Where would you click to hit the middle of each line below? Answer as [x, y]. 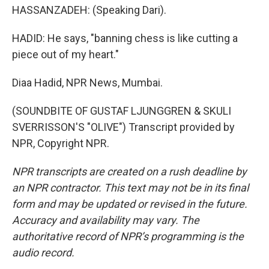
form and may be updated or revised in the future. [130, 204]
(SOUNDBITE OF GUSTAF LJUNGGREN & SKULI [122, 111]
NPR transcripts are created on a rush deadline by [129, 171]
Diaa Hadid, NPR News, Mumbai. [87, 83]
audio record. [43, 252]
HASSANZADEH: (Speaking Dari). [89, 10]
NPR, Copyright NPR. [61, 143]
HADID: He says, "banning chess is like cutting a [125, 38]
